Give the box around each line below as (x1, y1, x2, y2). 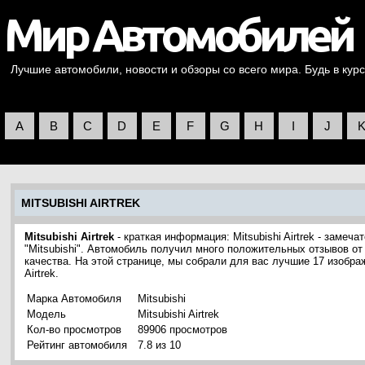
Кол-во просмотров (27, 323, 121, 336)
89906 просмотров (138, 323, 227, 336)
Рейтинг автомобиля (27, 339, 127, 351)
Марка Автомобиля (27, 292, 121, 305)
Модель (27, 308, 66, 320)
